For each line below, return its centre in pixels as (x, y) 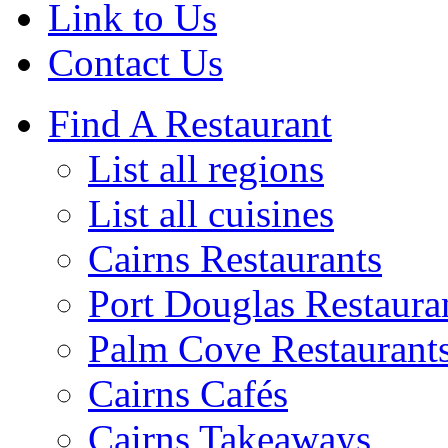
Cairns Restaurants (235, 258)
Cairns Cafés (188, 393)
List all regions (206, 168)
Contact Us (135, 62)
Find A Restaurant (190, 123)
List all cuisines (211, 213)
